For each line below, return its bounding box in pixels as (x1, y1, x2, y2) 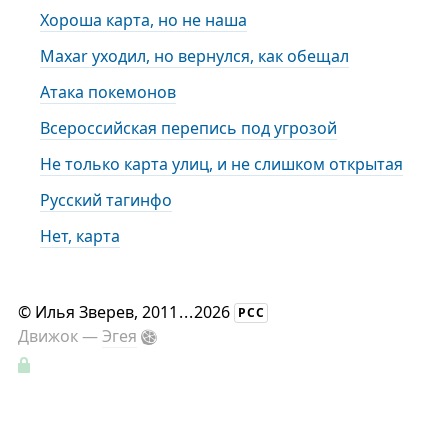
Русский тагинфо (40, 189, 173, 211)
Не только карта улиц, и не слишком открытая (40, 153, 404, 175)
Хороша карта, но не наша (40, 9, 248, 31)
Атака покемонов (40, 81, 177, 103)
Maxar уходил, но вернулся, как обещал (40, 45, 350, 67)
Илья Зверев (34, 301, 134, 323)
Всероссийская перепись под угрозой (40, 117, 338, 139)
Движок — (17, 325, 102, 347)
